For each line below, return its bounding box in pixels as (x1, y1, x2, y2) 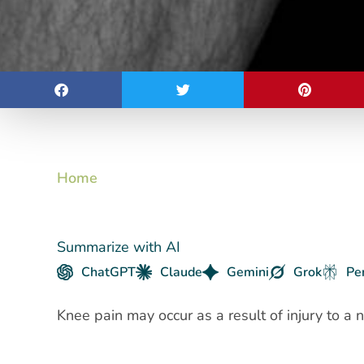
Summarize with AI (57, 236, 181, 257)
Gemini (227, 262, 270, 281)
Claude (160, 262, 203, 281)
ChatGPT (81, 262, 136, 281)
